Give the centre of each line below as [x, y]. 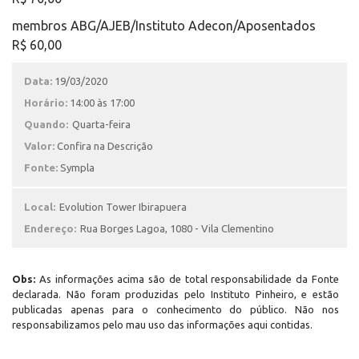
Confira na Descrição [105, 146]
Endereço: [50, 228]
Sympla [77, 167]
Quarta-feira [101, 124]
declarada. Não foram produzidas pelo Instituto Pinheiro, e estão [175, 294]
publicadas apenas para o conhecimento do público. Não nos [175, 309]
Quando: [46, 124]
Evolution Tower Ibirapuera [123, 207]
